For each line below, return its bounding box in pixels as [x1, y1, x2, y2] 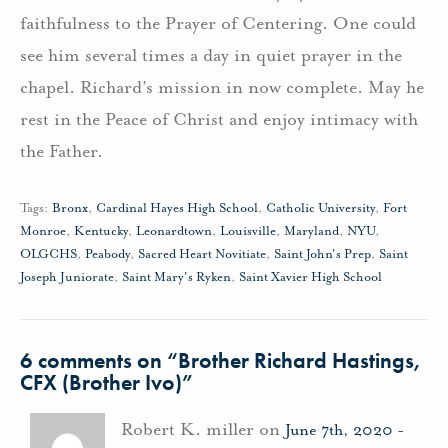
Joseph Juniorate [20, 269, 114, 285]
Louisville [220, 223, 276, 239]
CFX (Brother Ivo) [20, 368, 182, 397]
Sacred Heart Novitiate [138, 246, 266, 262]
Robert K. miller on [121, 418, 285, 441]
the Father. [20, 140, 103, 162]
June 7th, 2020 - [285, 420, 405, 441]
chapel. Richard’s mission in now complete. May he [20, 76, 424, 98]
